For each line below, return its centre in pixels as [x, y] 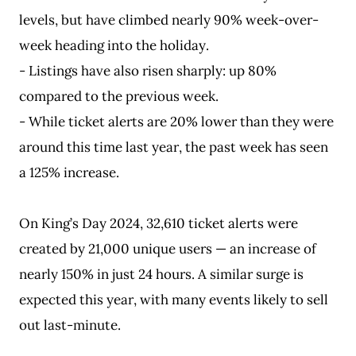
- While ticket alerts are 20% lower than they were [176, 122]
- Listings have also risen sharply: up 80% [148, 71]
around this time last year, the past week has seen [174, 147]
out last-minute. [70, 325]
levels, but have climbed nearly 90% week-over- [169, 20]
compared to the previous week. [119, 96]
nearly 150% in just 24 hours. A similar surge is [161, 274]
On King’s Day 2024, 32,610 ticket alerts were [159, 223]
